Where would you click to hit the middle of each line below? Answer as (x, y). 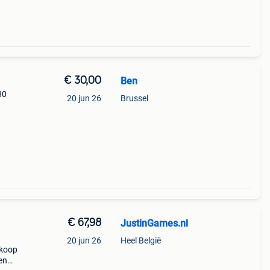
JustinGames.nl (154, 223)
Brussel (134, 98)
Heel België (140, 240)
